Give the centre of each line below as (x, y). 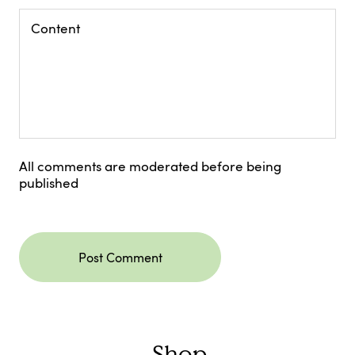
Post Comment (120, 257)
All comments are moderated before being (150, 166)
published (49, 183)
